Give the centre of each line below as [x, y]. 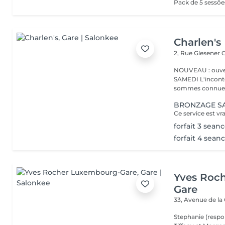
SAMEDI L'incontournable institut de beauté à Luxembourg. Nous [187, 79]
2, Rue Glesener [198, 53]
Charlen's [198, 42]
